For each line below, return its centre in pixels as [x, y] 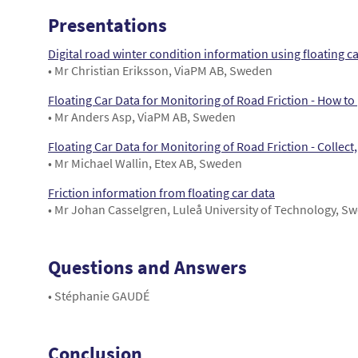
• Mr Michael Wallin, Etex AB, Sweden [145, 163]
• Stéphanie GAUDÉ [99, 296]
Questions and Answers [147, 268]
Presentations [107, 26]
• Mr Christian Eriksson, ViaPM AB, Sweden [160, 71]
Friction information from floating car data [161, 193]
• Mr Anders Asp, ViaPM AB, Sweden [142, 117]
